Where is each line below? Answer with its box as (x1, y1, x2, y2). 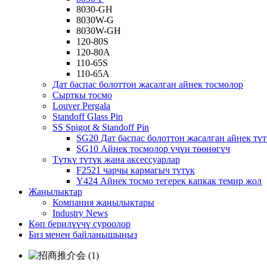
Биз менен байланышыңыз (29, 229, 137, 240)
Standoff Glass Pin (52, 111, 123, 122)
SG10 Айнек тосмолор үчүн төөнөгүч (76, 144, 230, 154)
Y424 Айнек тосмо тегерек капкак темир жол (76, 176, 262, 186)
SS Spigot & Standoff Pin (52, 122, 149, 132)
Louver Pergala (52, 101, 110, 111)
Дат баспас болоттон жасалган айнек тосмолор (52, 79, 243, 89)
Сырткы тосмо (52, 90, 112, 100)
